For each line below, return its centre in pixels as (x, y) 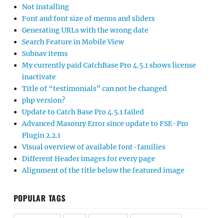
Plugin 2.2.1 (41, 136)
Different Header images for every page (89, 159)
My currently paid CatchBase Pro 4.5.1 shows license (109, 65)
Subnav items (45, 54)
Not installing (45, 7)
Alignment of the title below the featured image (103, 171)
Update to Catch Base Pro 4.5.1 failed (83, 112)
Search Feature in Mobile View (73, 42)
